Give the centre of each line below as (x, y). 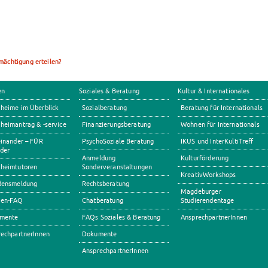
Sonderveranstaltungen (117, 167)
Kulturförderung (205, 158)
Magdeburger (201, 191)
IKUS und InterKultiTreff (217, 141)
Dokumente (100, 234)
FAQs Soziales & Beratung (121, 217)
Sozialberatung (105, 108)
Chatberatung (103, 200)
